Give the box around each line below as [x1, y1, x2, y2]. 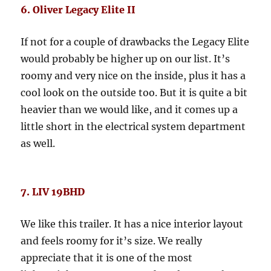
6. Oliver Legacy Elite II [21, 4, 136, 16]
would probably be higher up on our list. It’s [21, 53, 230, 65]
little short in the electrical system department [21, 120, 246, 133]
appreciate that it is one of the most [21, 252, 193, 264]
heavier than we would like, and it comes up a [21, 103, 238, 116]
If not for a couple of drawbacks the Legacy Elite [21, 36, 250, 48]
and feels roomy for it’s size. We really [21, 235, 203, 247]
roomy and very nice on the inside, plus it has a [21, 70, 246, 82]
